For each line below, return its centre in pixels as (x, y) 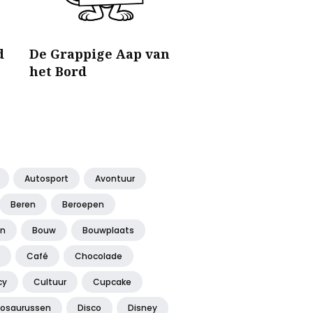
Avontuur (115, 179)
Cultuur (50, 282)
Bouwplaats (108, 231)
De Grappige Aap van (100, 54)
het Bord (58, 72)
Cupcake (112, 282)
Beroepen (83, 205)
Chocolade (99, 256)
